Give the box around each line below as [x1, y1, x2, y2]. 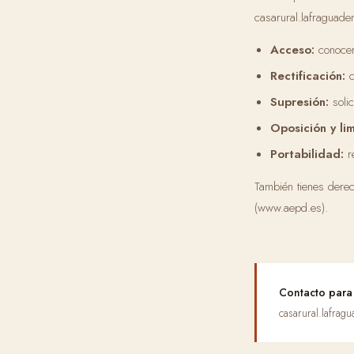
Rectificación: [270, 67, 345, 85]
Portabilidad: [270, 145, 344, 163]
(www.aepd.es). [254, 199, 328, 217]
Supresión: [270, 93, 329, 111]
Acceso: [270, 41, 314, 58]
